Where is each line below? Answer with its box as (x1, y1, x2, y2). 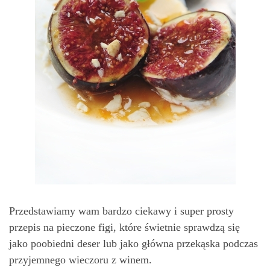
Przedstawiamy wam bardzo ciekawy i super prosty (9, 205, 234, 218)
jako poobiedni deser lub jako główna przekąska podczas (9, 237, 258, 250)
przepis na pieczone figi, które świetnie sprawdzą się (9, 221, 240, 234)
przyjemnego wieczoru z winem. (9, 254, 152, 266)
